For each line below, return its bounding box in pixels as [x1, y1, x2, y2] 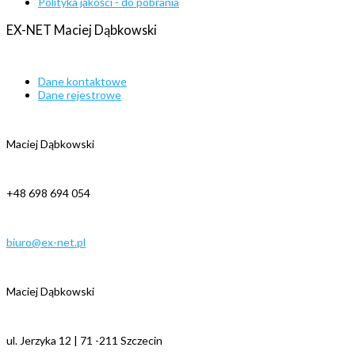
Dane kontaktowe [38, 74, 127, 89]
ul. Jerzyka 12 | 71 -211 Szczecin [6, 334, 162, 348]
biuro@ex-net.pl [6, 235, 86, 250]
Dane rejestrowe [38, 88, 121, 102]
